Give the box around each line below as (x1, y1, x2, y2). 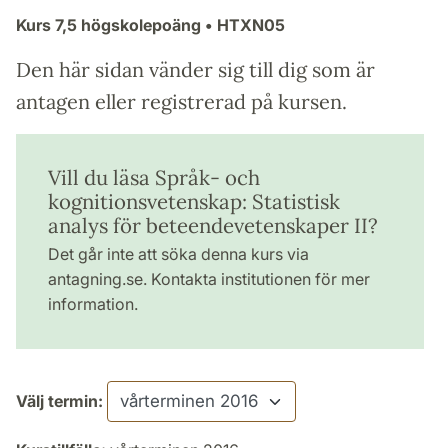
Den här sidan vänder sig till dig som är (16, 56, 375, 82)
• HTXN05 (201, 14, 285, 35)
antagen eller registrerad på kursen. (16, 88, 347, 114)
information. (48, 293, 138, 314)
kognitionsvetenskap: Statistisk (48, 187, 340, 215)
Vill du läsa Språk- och (48, 163, 260, 191)
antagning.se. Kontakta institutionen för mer (48, 268, 370, 289)
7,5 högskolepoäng (55, 14, 201, 35)
